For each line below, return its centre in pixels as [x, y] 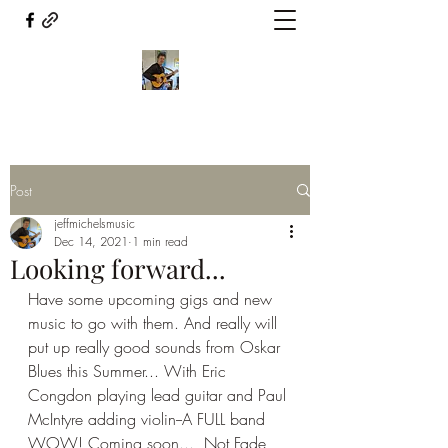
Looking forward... [118, 268]
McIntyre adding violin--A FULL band [149, 419]
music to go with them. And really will [155, 323]
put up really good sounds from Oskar [156, 347]
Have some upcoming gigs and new [152, 299]
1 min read [160, 241]
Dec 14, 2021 [91, 241]
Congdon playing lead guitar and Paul [159, 395]
